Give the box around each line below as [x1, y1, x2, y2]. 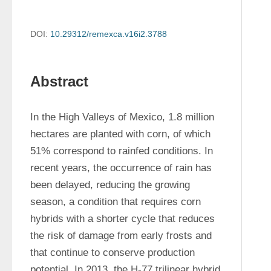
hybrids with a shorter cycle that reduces [30, 213, 215, 224]
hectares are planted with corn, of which [30, 128, 211, 140]
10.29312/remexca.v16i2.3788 [50, 29, 167, 39]
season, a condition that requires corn [30, 196, 201, 207]
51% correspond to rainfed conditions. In [30, 145, 213, 157]
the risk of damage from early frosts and [30, 230, 212, 241]
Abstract [30, 73, 88, 90]
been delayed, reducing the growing [30, 179, 190, 191]
